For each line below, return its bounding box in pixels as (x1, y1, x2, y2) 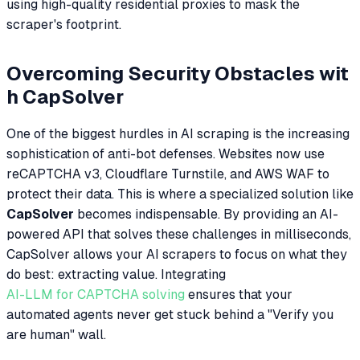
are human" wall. (6, 326, 106, 342)
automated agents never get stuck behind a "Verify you (6, 306, 333, 322)
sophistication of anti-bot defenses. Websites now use (6, 145, 325, 162)
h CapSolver (6, 85, 124, 108)
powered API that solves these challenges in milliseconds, (6, 226, 351, 242)
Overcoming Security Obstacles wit (6, 62, 349, 84)
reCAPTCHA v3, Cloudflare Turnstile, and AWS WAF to (6, 166, 329, 182)
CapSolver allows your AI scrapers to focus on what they (6, 246, 347, 262)
